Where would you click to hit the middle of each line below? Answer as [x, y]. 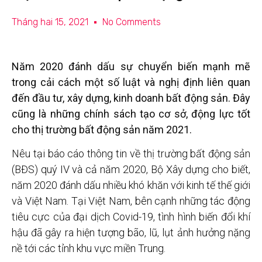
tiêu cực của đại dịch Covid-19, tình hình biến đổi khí [131, 217]
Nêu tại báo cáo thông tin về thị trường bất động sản [131, 154]
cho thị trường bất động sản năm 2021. [102, 130]
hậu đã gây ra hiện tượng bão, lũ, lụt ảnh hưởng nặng [131, 233]
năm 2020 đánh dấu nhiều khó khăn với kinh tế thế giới [131, 185]
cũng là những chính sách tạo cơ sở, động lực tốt [131, 114]
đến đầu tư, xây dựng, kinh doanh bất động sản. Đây [131, 98]
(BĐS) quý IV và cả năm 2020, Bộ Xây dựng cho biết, [131, 170]
